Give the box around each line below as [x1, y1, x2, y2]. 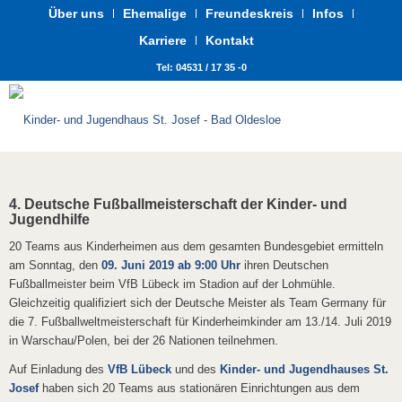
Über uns [48, 6, 104, 21]
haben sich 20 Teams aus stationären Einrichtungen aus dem [39, 381, 360, 396]
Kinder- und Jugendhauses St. [220, 363, 389, 377]
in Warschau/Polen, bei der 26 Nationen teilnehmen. [9, 334, 278, 348]
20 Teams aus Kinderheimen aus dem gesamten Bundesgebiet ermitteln [9, 240, 383, 254]
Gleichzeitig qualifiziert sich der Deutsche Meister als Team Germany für [9, 296, 386, 310]
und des [171, 363, 220, 377]
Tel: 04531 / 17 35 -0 [155, 62, 247, 73]
